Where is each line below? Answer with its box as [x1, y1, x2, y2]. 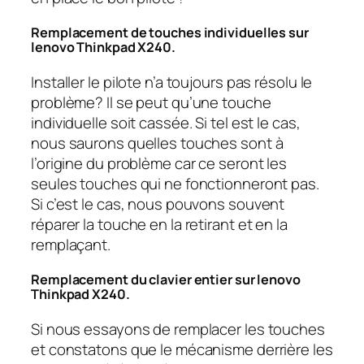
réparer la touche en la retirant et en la [31, 213, 288, 235]
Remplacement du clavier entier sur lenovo [31, 271, 301, 289]
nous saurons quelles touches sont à [31, 132, 284, 154]
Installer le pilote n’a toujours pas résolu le [31, 71, 313, 93]
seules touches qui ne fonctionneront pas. [31, 172, 319, 194]
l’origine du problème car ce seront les [31, 152, 288, 174]
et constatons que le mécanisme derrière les [31, 338, 333, 360]
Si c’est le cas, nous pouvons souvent [31, 193, 285, 214]
